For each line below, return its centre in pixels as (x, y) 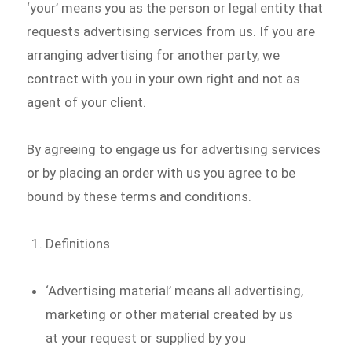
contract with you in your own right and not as (164, 79)
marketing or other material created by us (170, 314)
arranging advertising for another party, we (154, 55)
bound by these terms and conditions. (139, 197)
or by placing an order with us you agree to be (161, 173)
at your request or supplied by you (146, 337)
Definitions (78, 243)
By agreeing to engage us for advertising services (174, 150)
